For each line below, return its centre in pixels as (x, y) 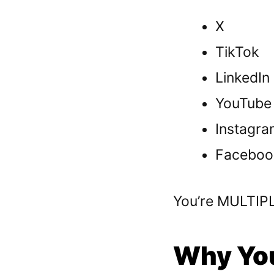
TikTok (237, 52)
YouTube (243, 103)
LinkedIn (242, 77)
